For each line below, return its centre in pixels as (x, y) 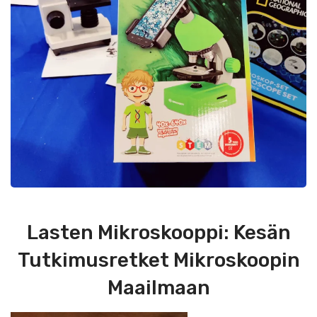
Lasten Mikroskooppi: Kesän (158, 232)
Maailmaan (158, 288)
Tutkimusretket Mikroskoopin (158, 260)
